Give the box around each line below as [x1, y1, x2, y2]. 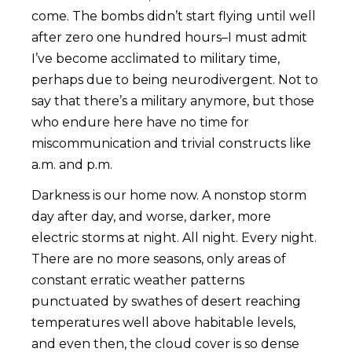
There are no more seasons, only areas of [31, 251, 286, 267]
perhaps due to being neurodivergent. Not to [31, 72, 318, 88]
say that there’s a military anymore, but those [31, 93, 314, 109]
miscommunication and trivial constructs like [31, 136, 311, 152]
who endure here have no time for [31, 115, 249, 130]
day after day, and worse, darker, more [31, 209, 271, 225]
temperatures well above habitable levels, [31, 315, 295, 331]
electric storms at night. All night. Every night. [31, 230, 317, 246]
